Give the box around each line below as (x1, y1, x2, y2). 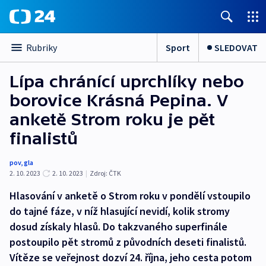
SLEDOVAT (214, 41, 258, 53)
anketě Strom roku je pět (9, 110, 215, 129)
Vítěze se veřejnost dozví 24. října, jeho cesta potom (9, 251, 252, 264)
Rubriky (26, 42, 57, 53)
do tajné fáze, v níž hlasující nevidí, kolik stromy (9, 204, 230, 218)
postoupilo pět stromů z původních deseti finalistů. (9, 235, 246, 249)
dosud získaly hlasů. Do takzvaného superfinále (9, 220, 227, 233)
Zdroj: (90, 169, 107, 178)
